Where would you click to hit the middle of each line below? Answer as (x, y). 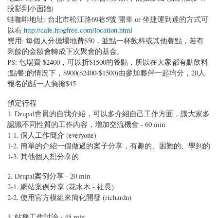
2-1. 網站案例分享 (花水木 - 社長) (61, 186)
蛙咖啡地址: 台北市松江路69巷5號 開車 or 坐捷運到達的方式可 (108, 19)
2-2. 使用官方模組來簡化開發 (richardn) (69, 197)
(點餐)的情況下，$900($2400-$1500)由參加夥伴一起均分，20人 (106, 72)
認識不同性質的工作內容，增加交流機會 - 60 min (86, 124)
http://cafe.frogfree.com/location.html (78, 29)
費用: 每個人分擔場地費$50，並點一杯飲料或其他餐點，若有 (106, 40)
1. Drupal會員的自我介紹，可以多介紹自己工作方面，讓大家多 (109, 113)
